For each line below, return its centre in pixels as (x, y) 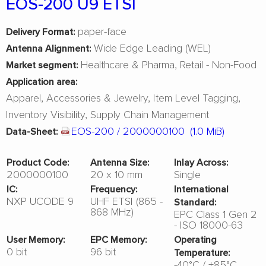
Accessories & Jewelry (97, 97)
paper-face (101, 31)
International (202, 189)
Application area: (42, 81)
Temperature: (202, 252)
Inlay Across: (201, 162)
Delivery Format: (40, 31)
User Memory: (36, 239)
